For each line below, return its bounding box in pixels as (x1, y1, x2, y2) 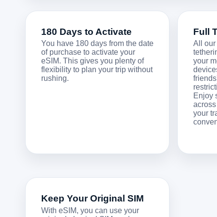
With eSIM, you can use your (41, 206, 139, 215)
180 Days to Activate (41, 26, 132, 37)
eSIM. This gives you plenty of (41, 57, 144, 65)
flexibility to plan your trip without (41, 65, 153, 74)
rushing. (41, 74, 69, 83)
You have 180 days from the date (41, 39, 154, 48)
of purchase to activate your (41, 48, 135, 57)
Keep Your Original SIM (41, 193, 144, 204)
